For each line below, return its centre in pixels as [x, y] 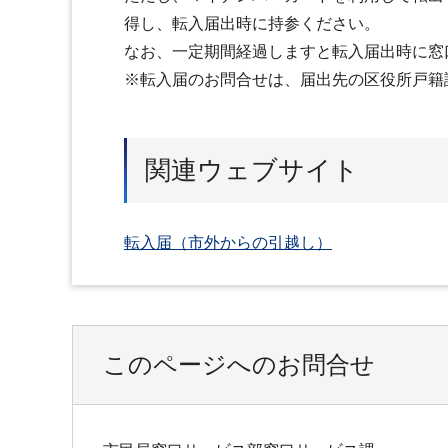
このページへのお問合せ [239, 364]
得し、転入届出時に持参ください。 [252, 23]
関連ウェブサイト [252, 169]
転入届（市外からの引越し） [228, 242]
